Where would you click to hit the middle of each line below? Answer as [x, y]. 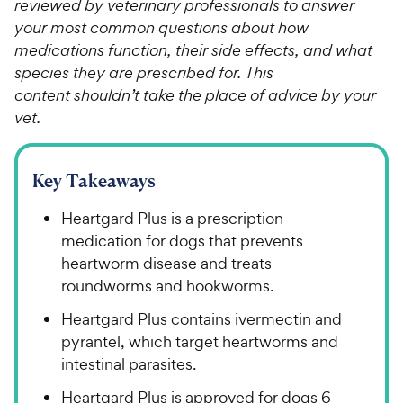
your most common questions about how [161, 27]
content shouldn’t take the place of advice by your [195, 94]
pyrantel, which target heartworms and [200, 341]
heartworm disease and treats [166, 263]
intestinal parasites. [129, 363]
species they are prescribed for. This [144, 72]
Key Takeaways [94, 180]
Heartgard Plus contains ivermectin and [201, 318]
